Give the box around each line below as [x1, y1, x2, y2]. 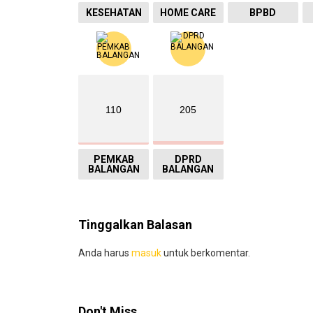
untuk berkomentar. [161, 247, 250, 259]
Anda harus [78, 247, 131, 259]
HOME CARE [160, 7, 217, 19]
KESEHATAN [85, 7, 142, 19]
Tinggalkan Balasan [78, 217, 192, 233]
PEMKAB [93, 154, 134, 166]
